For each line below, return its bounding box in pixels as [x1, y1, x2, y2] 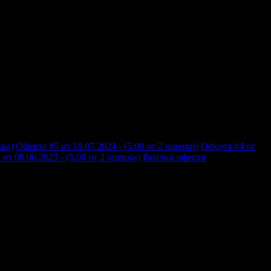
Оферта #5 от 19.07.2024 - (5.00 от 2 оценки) [16, 140, 198, 151]
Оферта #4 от [201, 140, 255, 151]
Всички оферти [143, 151, 206, 162]
